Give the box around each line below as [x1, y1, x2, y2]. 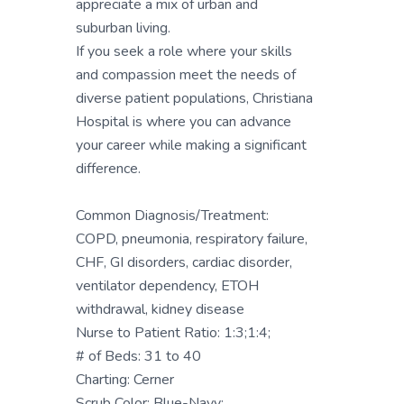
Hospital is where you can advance [76, 112, 291, 132]
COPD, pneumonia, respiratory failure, [76, 229, 308, 249]
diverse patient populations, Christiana [76, 88, 313, 108]
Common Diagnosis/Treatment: [76, 206, 269, 225]
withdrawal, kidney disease [76, 299, 244, 319]
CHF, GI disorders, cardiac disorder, [76, 252, 292, 272]
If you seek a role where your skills [76, 41, 292, 61]
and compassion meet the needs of [76, 65, 296, 85]
